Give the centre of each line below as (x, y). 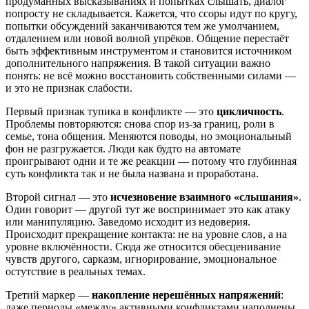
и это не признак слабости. (69, 88)
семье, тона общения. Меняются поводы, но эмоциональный (149, 137)
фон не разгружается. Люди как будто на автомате (123, 149)
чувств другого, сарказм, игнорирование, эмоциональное (141, 259)
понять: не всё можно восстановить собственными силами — (151, 76)
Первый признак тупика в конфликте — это (111, 112)
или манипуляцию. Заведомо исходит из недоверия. (128, 222)
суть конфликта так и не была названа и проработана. (132, 174)
